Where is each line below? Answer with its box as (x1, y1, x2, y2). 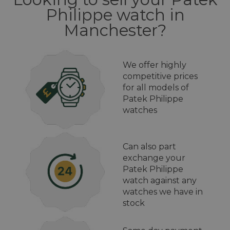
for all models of (123, 82, 189, 92)
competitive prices (123, 71, 198, 81)
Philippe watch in (45, 5, 185, 25)
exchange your (123, 153, 185, 163)
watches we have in (123, 187, 203, 197)
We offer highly (123, 60, 186, 70)
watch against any (123, 176, 197, 186)
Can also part (123, 142, 176, 152)
